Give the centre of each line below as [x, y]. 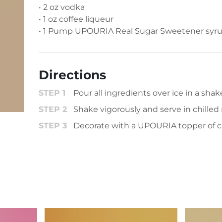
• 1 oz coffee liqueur [76, 19]
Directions [72, 75]
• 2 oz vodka [61, 7]
